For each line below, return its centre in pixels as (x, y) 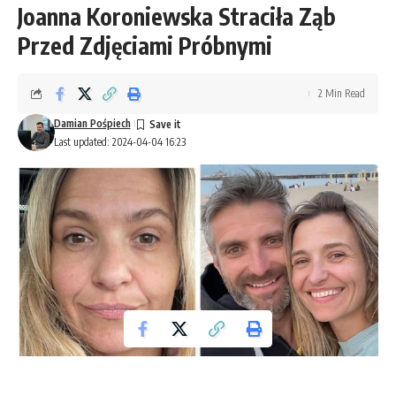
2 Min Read (342, 93)
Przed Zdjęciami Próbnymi (145, 45)
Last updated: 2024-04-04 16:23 (119, 141)
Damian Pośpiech (92, 123)
